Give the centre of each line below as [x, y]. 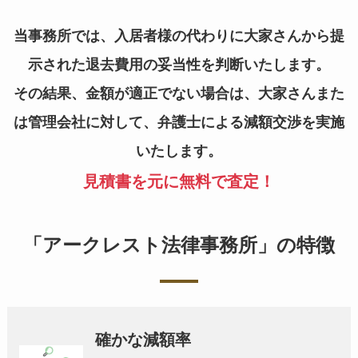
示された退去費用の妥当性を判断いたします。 [179, 64]
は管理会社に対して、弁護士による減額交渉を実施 [179, 122]
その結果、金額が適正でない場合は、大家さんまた [179, 93]
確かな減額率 [143, 339]
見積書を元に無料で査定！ [179, 181]
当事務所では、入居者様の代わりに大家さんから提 [179, 36]
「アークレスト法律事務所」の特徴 [179, 245]
